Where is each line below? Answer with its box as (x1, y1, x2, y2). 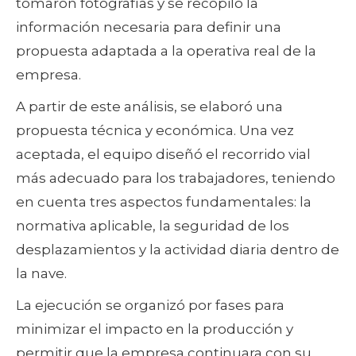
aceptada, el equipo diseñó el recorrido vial (16, 146, 311, 163)
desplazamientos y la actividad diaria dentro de (16, 242, 339, 258)
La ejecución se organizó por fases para (16, 297, 284, 314)
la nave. (16, 265, 67, 282)
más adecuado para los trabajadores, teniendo (16, 170, 335, 187)
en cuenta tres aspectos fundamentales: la (16, 194, 311, 211)
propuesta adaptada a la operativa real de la (16, 43, 316, 60)
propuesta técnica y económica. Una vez (16, 122, 294, 139)
